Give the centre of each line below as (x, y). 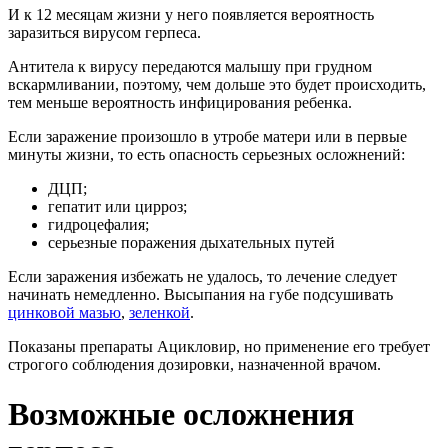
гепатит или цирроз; (117, 207)
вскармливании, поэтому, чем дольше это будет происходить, (217, 85)
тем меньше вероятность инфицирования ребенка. (180, 103)
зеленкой (159, 313)
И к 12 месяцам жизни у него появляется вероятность (191, 15)
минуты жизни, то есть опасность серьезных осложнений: (206, 155)
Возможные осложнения (181, 413)
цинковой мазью (64, 313)
